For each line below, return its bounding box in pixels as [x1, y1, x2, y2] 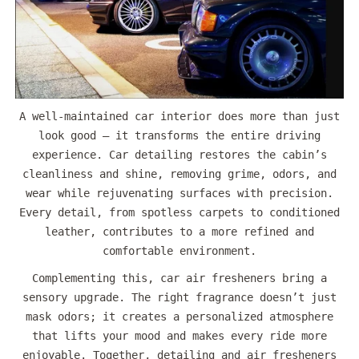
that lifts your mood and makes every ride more [32, 329, 327, 343]
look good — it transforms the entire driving [38, 129, 321, 143]
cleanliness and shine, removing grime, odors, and [22, 167, 337, 181]
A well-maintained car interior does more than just [19, 110, 340, 123]
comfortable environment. [103, 244, 256, 258]
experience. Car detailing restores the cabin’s [32, 148, 327, 162]
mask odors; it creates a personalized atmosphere [26, 310, 333, 324]
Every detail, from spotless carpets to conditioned [19, 206, 340, 220]
